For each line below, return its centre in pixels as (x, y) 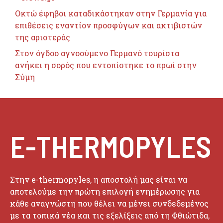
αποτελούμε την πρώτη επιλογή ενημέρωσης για (105, 191)
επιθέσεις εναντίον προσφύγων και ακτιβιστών (109, 25)
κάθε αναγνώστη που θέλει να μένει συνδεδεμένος (109, 203)
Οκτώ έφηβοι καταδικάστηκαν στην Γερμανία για (111, 13)
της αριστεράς (43, 37)
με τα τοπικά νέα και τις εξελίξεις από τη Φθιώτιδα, (110, 215)
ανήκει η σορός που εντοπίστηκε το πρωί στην (106, 65)
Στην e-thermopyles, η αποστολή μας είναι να (99, 179)
